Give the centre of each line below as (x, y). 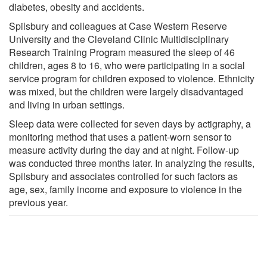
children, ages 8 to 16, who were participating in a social (127, 65)
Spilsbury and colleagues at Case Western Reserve (118, 26)
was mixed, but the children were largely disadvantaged (126, 91)
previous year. (38, 202)
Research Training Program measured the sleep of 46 (122, 52)
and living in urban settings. (67, 104)
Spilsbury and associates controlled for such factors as (123, 176)
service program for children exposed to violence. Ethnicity (132, 78)
